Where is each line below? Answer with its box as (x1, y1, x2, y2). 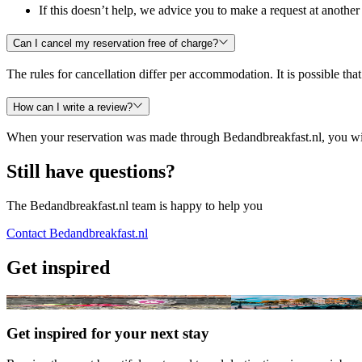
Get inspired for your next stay (6, 324, 209, 342)
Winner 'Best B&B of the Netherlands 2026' (6, 294, 231, 309)
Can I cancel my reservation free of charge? (13, 37, 218, 50)
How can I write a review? (13, 100, 133, 113)
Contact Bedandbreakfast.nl (6, 226, 148, 241)
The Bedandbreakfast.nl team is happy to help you (6, 199, 263, 213)
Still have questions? (6, 161, 175, 183)
